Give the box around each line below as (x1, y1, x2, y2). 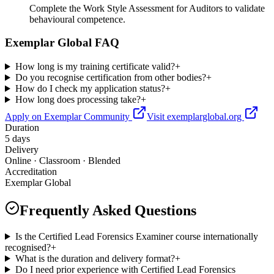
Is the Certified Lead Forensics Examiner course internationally (15, 231, 258, 242)
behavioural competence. (29, 13, 125, 24)
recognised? (5, 242, 51, 253)
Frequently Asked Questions (20, 202, 196, 219)
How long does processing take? (15, 94, 141, 105)
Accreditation (5, 166, 57, 177)
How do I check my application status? (15, 83, 165, 94)
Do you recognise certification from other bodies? (15, 72, 206, 83)
